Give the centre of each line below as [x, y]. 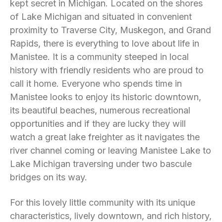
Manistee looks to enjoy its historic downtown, [106, 97]
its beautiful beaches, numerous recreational [100, 110]
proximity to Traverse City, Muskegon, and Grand [111, 30]
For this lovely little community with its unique [103, 202]
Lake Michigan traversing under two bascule [101, 164]
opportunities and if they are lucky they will [98, 124]
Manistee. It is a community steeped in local [99, 57]
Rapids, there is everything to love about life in [105, 43]
